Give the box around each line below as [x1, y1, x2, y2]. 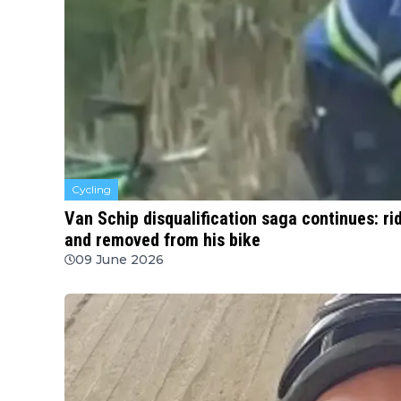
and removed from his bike [64, 229, 260, 252]
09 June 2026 [75, 252, 164, 269]
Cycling [72, 183, 111, 197]
